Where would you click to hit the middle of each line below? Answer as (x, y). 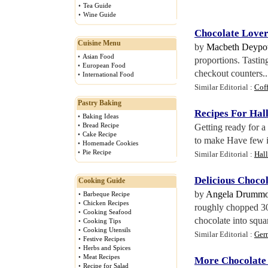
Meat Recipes (101, 257)
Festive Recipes (104, 239)
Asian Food (98, 56)
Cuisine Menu (99, 43)
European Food (104, 65)
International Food (108, 74)
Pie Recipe (97, 152)
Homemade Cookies (110, 143)
